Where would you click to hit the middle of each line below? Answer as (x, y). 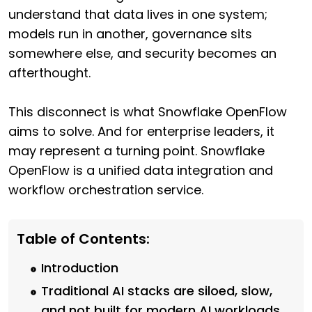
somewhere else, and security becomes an (142, 54)
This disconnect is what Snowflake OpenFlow (148, 112)
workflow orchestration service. (106, 190)
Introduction (80, 268)
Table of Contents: (83, 239)
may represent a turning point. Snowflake (136, 151)
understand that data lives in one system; (138, 15)
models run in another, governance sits (130, 34)
